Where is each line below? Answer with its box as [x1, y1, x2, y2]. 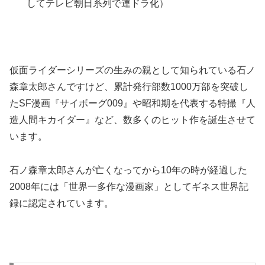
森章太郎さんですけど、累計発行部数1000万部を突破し [9, 82, 248, 92]
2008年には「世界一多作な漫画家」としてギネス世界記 [9, 182, 248, 192]
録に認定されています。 [9, 198, 114, 208]
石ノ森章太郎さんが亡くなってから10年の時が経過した [9, 165, 247, 175]
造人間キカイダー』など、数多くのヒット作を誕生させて [9, 115, 256, 125]
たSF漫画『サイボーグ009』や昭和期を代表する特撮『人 [9, 98, 256, 109]
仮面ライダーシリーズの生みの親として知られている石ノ [9, 65, 256, 76]
